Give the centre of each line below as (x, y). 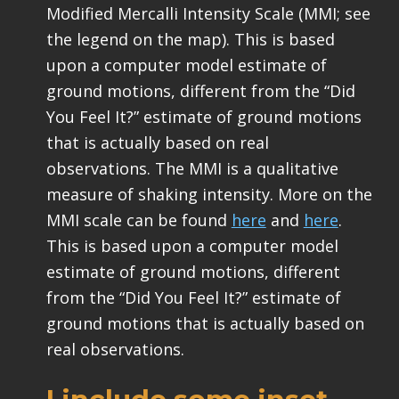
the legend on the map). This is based (190, 40)
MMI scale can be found (138, 220)
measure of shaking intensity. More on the (209, 195)
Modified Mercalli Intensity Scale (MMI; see (208, 14)
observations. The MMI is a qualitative (192, 169)
